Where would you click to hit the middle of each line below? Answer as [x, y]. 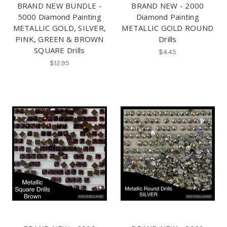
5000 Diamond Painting [59, 17]
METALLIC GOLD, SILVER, [59, 28]
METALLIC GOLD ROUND [168, 28]
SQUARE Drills [60, 50]
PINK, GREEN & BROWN [59, 39]
